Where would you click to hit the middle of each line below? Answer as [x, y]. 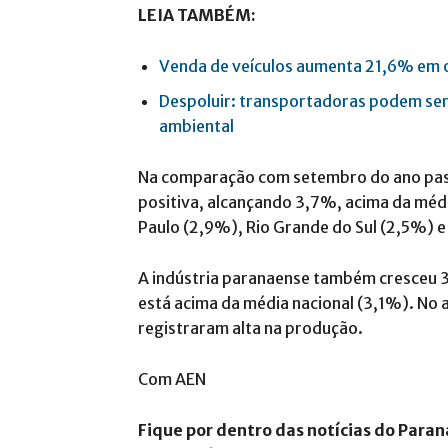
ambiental [196, 125]
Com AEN [172, 378]
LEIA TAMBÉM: [197, 14]
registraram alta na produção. [250, 327]
